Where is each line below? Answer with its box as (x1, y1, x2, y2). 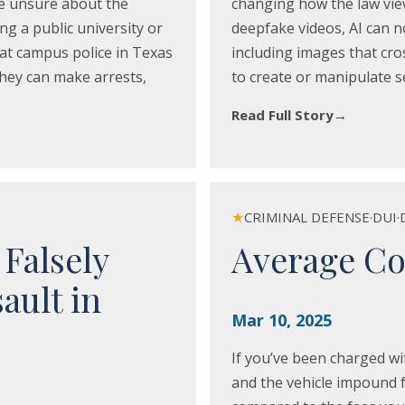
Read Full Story (231, 106, 334, 124)
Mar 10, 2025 (231, 309, 332, 331)
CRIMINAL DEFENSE (243, 208, 370, 226)
